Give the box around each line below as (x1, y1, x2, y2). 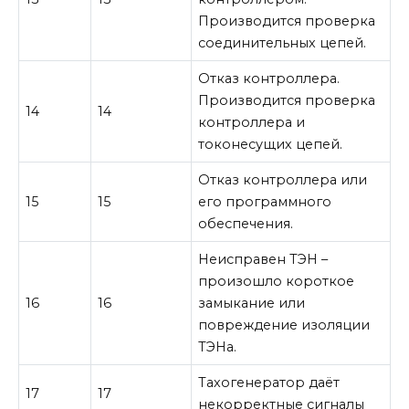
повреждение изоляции (198, 316, 371, 333)
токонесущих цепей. (198, 135, 343, 152)
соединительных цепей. (198, 34, 367, 51)
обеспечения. (198, 215, 294, 232)
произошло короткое (198, 272, 355, 289)
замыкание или (198, 294, 306, 311)
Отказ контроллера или (198, 171, 368, 188)
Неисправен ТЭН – (198, 250, 329, 267)
